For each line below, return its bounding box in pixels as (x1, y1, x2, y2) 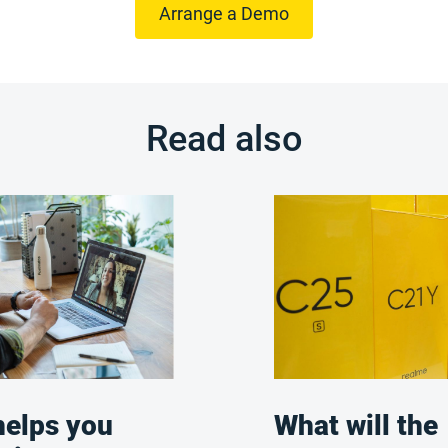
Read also (145, 118, 303, 160)
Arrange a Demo (159, 2, 289, 24)
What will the (274, 408, 438, 442)
